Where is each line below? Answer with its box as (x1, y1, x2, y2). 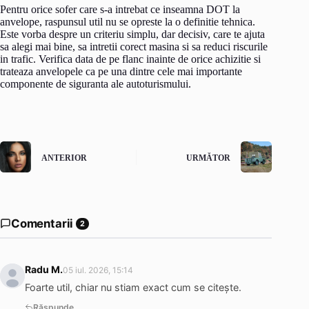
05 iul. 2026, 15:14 (63, 265, 133, 276)
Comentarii (11, 217, 74, 231)
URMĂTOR (186, 152, 231, 163)
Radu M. (25, 263, 63, 276)
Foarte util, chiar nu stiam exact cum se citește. (25, 281, 241, 293)
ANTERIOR (41, 152, 87, 163)
